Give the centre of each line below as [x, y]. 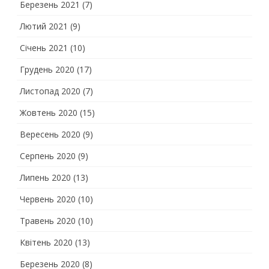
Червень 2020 [48, 199]
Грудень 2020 [47, 69]
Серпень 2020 [48, 156]
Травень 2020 [48, 221]
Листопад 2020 [50, 91]
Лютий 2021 [44, 26]
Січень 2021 [44, 48]
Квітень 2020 [46, 242]
